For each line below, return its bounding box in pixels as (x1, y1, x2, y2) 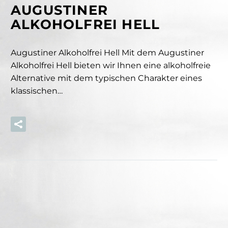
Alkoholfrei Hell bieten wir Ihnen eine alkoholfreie (11, 61, 211, 71)
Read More (48, 119, 88, 129)
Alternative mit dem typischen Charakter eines (11, 73, 202, 83)
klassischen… (11, 86, 63, 96)
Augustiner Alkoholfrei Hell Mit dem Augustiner (11, 48, 204, 58)
